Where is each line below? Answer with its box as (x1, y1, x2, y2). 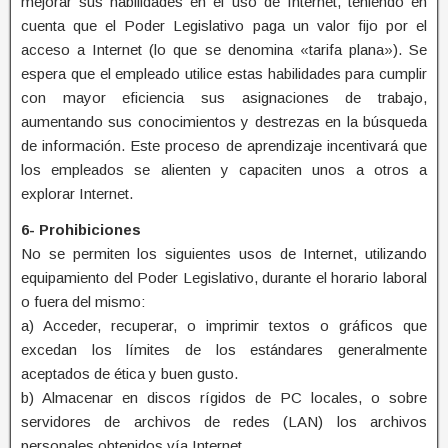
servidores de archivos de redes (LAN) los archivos (21, 412, 427, 430)
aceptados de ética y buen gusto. (21, 364, 238, 382)
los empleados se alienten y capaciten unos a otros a (21, 160, 427, 178)
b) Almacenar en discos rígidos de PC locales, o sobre (21, 388, 427, 406)
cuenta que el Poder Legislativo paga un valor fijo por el (21, 16, 427, 34)
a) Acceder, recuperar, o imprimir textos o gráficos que (21, 316, 427, 334)
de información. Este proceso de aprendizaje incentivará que (21, 136, 427, 154)
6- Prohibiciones (21, 220, 141, 238)
